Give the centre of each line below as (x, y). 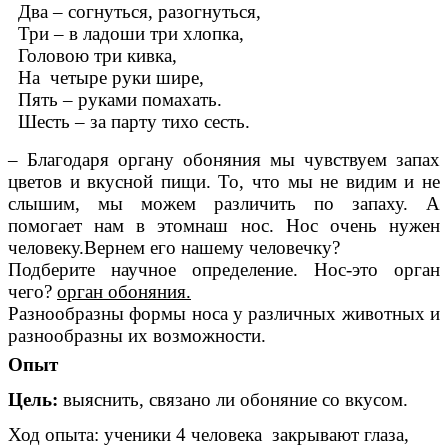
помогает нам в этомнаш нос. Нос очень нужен (224, 225)
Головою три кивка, (92, 55)
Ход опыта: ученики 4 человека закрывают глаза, (208, 435)
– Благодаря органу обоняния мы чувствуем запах (224, 159)
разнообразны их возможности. (137, 335)
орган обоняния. (124, 291)
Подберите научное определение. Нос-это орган (224, 269)
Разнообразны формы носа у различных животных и (224, 313)
